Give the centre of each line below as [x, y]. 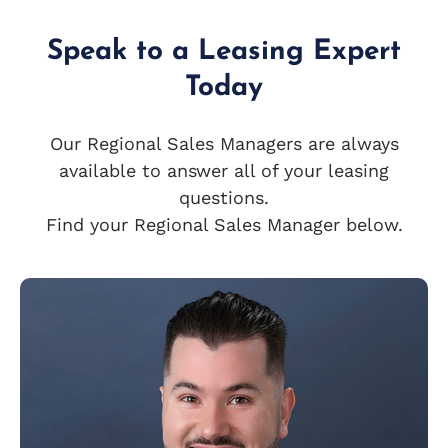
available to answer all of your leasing [224, 171]
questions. [224, 198]
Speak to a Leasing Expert [224, 52]
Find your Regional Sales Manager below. [224, 225]
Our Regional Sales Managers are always [224, 144]
